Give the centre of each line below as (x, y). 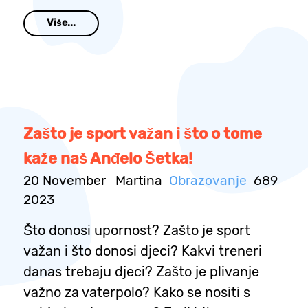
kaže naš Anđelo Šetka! (108, 159)
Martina (139, 181)
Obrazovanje (208, 181)
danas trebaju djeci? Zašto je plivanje (141, 272)
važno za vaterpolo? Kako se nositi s (137, 293)
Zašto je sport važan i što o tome (143, 134)
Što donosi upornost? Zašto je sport (137, 231)
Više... (61, 23)
